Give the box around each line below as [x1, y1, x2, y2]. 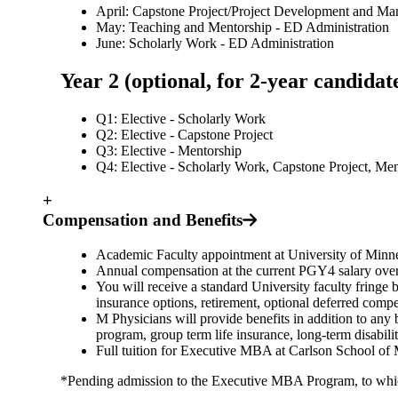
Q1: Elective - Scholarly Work [96, 110, 266, 126]
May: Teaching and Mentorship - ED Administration [96, 19, 389, 35]
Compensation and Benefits [43, 211, 243, 230]
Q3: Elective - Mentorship [96, 142, 242, 158]
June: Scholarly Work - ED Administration [96, 35, 334, 51]
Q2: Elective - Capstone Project [96, 126, 273, 142]
